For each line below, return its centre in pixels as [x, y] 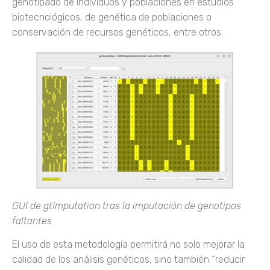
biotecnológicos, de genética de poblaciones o [112, 17]
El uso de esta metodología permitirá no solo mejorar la [128, 245]
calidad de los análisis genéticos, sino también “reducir [128, 260]
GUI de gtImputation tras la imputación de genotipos [127, 206]
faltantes [32, 221]
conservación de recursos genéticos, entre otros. [118, 33]
